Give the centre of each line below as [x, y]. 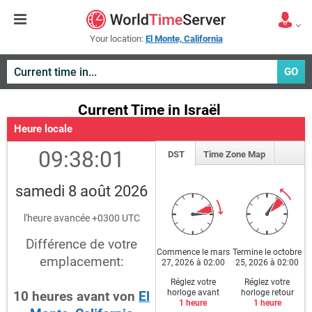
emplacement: [81, 262]
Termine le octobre [267, 252]
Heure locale [43, 129]
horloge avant [193, 292]
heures [53, 296]
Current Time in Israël [149, 110]
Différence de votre [82, 244]
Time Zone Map [235, 154]
